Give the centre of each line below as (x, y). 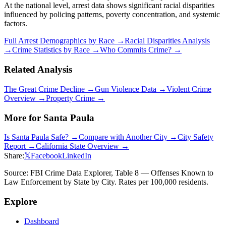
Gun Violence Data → (131, 89)
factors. (16, 24)
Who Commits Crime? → (141, 50)
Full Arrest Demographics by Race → (64, 41)
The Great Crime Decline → (49, 89)
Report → (20, 146)
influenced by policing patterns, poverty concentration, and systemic (112, 15)
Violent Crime (189, 89)
